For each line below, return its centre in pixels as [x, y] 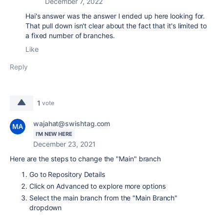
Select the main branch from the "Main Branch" [104, 197]
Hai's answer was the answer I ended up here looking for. [115, 16]
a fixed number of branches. [70, 35]
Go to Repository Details [67, 174]
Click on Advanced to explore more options [98, 186]
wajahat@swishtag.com [72, 123]
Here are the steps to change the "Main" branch [86, 158]
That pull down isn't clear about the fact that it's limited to [116, 25]
